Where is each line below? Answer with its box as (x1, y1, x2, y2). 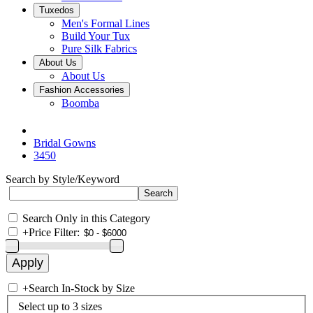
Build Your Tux (61, 30, 130, 42)
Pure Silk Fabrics (61, 43, 137, 54)
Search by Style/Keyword (6, 173, 119, 185)
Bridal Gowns (34, 137, 96, 149)
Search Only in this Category (22, 212, 150, 224)
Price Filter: (29, 226, 80, 238)
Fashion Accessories (39, 85, 124, 95)
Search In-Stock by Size (29, 282, 135, 294)
